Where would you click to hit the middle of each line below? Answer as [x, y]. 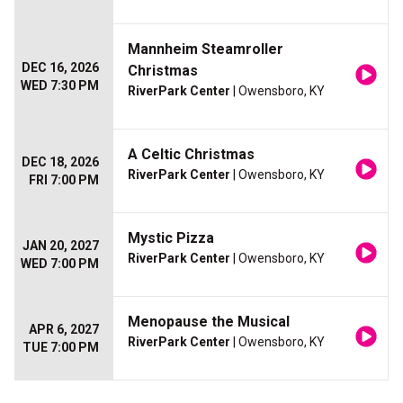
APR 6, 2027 [64, 330]
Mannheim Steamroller [206, 49]
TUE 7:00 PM [61, 348]
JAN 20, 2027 [61, 246]
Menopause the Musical [209, 322]
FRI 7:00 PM [64, 180]
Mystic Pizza [171, 238]
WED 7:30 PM [60, 86]
